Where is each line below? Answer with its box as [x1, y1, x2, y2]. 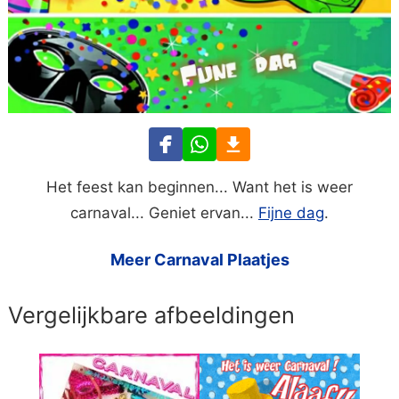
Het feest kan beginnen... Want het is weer [46, 178, 353, 197]
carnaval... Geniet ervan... [70, 204, 258, 223]
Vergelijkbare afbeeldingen [8, 301, 296, 330]
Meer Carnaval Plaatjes [110, 250, 289, 270]
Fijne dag [258, 204, 324, 223]
